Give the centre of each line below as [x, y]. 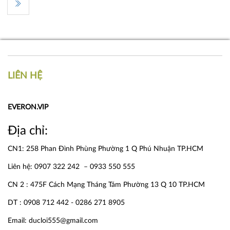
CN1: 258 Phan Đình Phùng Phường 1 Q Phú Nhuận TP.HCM [106, 149]
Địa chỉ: [28, 131]
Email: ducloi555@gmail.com [53, 221]
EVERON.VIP [28, 107]
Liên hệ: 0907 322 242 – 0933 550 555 [71, 167]
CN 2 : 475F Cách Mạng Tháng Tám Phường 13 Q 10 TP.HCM [106, 185]
